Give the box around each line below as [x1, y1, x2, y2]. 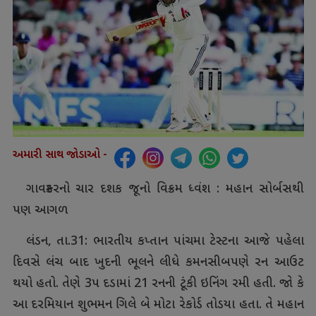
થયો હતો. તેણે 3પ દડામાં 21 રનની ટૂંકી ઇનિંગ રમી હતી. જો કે [12, 276, 304, 293]
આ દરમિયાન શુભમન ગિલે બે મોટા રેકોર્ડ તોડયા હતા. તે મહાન [12, 297, 304, 314]
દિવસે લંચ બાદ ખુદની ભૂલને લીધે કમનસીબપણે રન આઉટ [12, 255, 304, 272]
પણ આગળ [12, 202, 68, 219]
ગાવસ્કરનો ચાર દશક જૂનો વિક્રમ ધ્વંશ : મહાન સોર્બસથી [25, 181, 304, 198]
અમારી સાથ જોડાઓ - [12, 148, 107, 164]
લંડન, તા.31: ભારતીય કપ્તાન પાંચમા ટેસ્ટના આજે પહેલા [25, 233, 304, 250]
